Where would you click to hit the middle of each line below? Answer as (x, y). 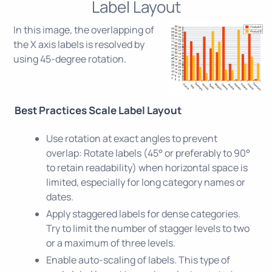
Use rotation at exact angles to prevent (132, 138)
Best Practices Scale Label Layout (98, 110)
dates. (60, 196)
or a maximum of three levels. (111, 243)
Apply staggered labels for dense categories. (143, 213)
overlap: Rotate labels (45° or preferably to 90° (148, 153)
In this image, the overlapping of (84, 29)
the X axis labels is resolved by (79, 44)
